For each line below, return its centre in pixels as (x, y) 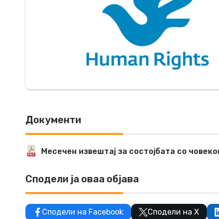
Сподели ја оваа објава (82, 179)
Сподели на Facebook (83, 212)
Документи (53, 120)
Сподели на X (173, 212)
